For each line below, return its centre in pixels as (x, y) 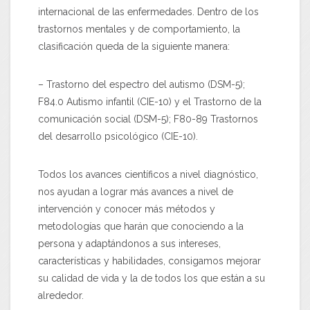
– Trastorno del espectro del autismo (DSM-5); (142, 84)
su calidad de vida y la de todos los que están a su (152, 278)
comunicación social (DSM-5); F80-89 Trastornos (148, 119)
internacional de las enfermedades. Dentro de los (148, 11)
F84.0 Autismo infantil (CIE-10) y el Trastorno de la (150, 101)
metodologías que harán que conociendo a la (141, 226)
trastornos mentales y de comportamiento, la (139, 29)
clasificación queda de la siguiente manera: (134, 46)
